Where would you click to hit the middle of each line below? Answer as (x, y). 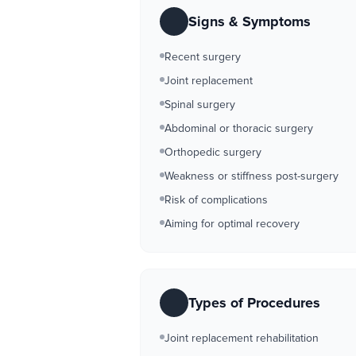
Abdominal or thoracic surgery (239, 128)
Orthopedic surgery (213, 152)
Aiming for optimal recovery (232, 224)
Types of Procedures (254, 303)
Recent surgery (203, 57)
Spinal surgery (200, 104)
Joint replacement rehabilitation (242, 338)
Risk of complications (216, 200)
